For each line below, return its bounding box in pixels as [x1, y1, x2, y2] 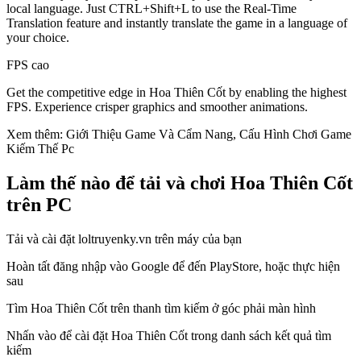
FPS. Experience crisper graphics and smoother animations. [6, 100, 308, 114]
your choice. [6, 31, 69, 45]
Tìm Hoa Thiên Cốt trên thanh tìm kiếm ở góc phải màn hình [6, 301, 316, 316]
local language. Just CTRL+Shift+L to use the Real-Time [6, 2, 297, 16]
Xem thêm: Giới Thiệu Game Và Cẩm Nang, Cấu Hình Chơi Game [6, 127, 351, 142]
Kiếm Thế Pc [6, 142, 74, 156]
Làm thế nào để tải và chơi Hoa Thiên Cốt [6, 172, 353, 194]
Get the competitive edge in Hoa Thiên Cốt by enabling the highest [6, 85, 346, 100]
